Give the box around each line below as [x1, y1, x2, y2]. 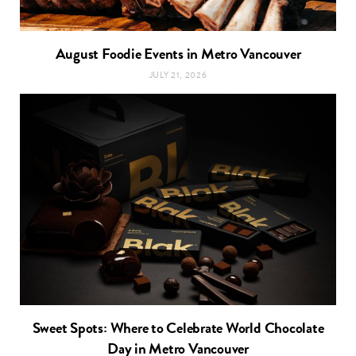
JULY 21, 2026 [149, 68, 207, 82]
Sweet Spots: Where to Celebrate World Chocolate [32, 316, 324, 340]
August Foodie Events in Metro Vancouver [55, 41, 301, 65]
